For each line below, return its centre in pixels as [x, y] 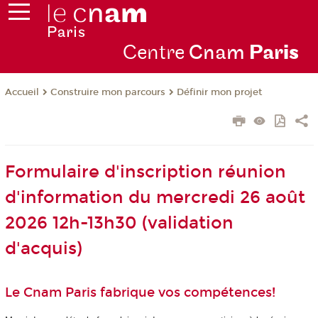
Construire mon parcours [108, 93]
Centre [155, 53]
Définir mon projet [219, 93]
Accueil [22, 93]
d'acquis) [43, 249]
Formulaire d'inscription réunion [145, 172]
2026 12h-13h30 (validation [119, 223]
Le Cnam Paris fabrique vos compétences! [140, 293]
